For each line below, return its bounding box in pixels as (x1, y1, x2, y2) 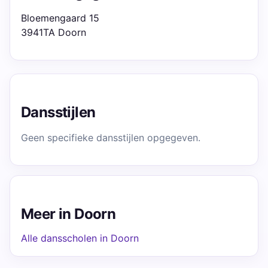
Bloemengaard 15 (21, 12, 99, 24)
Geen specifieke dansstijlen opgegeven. (21, 132, 200, 144)
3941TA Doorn (21, 26, 86, 38)
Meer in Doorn (21, 205, 116, 223)
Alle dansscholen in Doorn (21, 232, 139, 244)
